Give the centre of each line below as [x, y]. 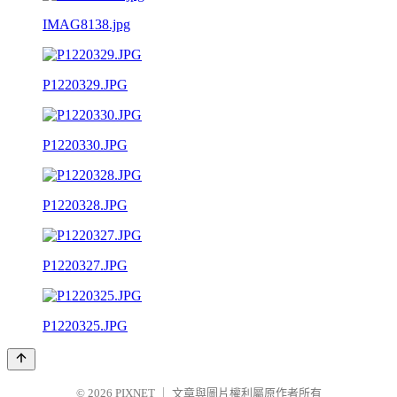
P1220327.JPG [85, 265]
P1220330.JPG [85, 144]
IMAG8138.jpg [86, 24]
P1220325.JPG [85, 325]
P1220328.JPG [85, 205]
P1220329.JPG [85, 84]
